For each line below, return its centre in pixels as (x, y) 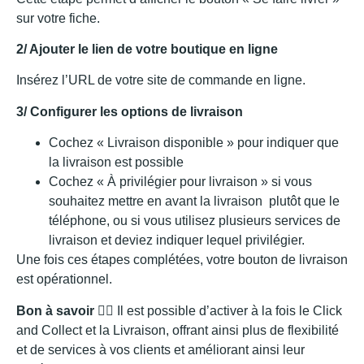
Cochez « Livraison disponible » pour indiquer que (194, 143)
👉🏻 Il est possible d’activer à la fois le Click (218, 310)
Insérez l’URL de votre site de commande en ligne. (161, 80)
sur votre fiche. (58, 18)
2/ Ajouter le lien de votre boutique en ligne (147, 50)
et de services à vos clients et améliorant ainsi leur (160, 349)
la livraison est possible (116, 162)
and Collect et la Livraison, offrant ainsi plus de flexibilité (178, 330)
